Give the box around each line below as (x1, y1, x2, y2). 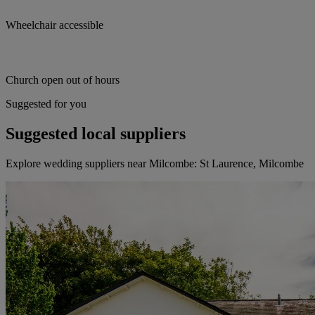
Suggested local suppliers (6, 124, 186, 143)
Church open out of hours (6, 74, 120, 86)
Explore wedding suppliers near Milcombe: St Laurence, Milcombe (6, 157, 304, 170)
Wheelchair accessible (6, 19, 103, 32)
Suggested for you (6, 98, 86, 110)
